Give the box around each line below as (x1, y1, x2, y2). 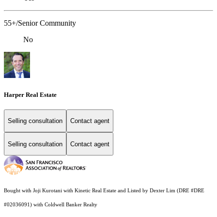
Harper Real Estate (4, 91, 57, 98)
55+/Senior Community (4, 19, 76, 28)
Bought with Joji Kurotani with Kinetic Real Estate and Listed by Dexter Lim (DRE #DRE (4, 188, 204, 194)
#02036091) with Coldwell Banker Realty (4, 202, 99, 208)
